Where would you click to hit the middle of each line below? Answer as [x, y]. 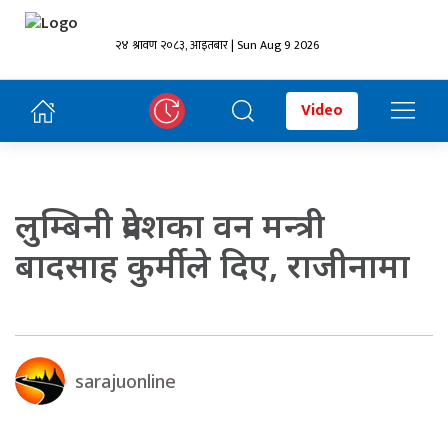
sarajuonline [125, 381]
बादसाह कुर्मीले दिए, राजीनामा [212, 265]
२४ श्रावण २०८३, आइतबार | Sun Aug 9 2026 [216, 45]
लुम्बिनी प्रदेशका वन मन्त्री [170, 225]
